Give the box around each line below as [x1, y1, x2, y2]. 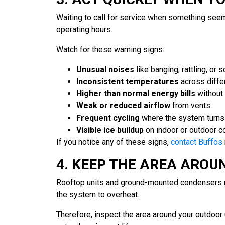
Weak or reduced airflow [76, 101, 170, 111]
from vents [170, 101, 210, 111]
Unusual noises [76, 65, 134, 75]
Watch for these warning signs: [56, 45, 164, 55]
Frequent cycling [76, 113, 140, 123]
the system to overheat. [56, 190, 139, 200]
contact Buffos [171, 137, 222, 147]
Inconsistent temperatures [76, 77, 179, 87]
